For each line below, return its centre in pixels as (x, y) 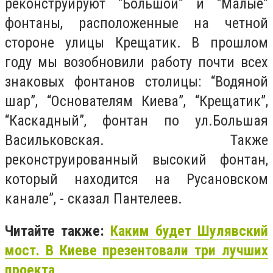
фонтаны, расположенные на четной (136, 23)
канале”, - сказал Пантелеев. (94, 198)
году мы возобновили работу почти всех (136, 62)
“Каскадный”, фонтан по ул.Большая (136, 120)
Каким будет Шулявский (189, 231)
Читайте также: (58, 231)
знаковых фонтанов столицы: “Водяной (136, 81)
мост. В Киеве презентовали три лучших (136, 251)
